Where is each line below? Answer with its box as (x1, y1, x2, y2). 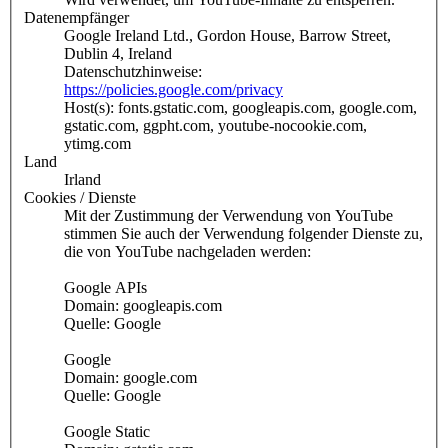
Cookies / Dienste (24, 189, 136, 207)
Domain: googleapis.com (64, 297, 222, 315)
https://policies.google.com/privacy (64, 81, 283, 99)
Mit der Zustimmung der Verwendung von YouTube (64, 207, 393, 225)
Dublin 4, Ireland (64, 45, 172, 63)
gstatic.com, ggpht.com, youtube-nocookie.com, (64, 117, 367, 135)
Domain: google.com (64, 369, 197, 387)
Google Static (64, 423, 150, 441)
